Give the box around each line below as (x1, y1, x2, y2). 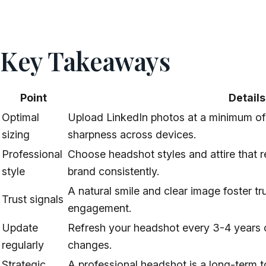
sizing (2, 128, 30, 141)
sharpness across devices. (68, 128, 197, 141)
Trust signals (2, 193, 64, 206)
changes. (68, 239, 112, 252)
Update (2, 221, 38, 235)
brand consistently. (68, 165, 160, 178)
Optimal (2, 111, 39, 124)
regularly (2, 239, 44, 252)
